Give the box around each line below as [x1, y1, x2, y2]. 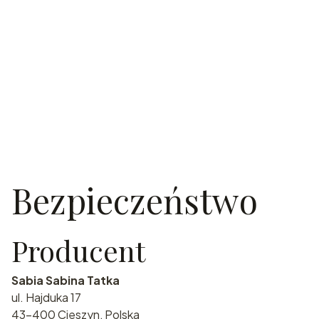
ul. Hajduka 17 [11, 290, 81, 305]
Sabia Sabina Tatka [11, 273, 120, 288]
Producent [11, 231, 145, 270]
